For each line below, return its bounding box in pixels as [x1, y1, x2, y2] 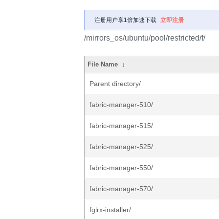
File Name [88, 61, 118, 68]
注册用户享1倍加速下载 [94, 17, 156, 23]
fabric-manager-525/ [89, 143, 153, 151]
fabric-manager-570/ [89, 185, 153, 193]
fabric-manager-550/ [89, 164, 153, 172]
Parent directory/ [89, 80, 141, 88]
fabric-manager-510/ [89, 101, 153, 109]
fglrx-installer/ [89, 206, 131, 214]
